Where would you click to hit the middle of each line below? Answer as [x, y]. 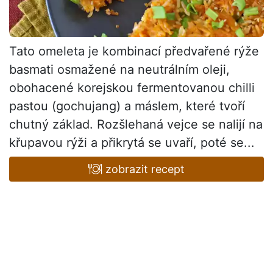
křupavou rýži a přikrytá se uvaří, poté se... [132, 142]
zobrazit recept [143, 169]
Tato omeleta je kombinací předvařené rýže [134, 51]
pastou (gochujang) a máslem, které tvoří [127, 106]
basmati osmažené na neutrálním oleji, [119, 69]
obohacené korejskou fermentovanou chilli [132, 87]
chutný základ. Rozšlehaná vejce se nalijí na [136, 124]
